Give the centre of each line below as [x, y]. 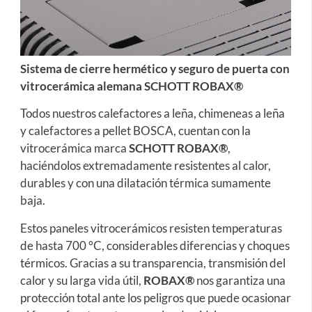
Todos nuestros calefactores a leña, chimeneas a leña [152, 114]
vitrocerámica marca [74, 148]
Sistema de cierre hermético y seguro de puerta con [155, 68]
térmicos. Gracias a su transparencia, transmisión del [153, 263]
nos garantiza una [240, 280]
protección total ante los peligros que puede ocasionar [155, 297]
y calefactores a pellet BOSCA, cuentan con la [135, 131]
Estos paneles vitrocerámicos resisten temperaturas [151, 228]
